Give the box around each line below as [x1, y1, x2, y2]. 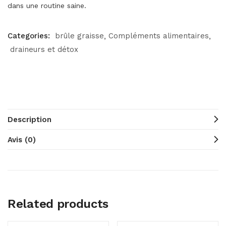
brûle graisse [55, 31, 104, 40]
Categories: [8, 31, 52, 40]
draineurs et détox [10, 45, 78, 54]
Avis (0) [8, 135, 36, 144]
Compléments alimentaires [108, 31, 209, 40]
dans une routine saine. [8, 2, 86, 10]
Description [8, 115, 51, 124]
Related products [8, 197, 109, 211]
